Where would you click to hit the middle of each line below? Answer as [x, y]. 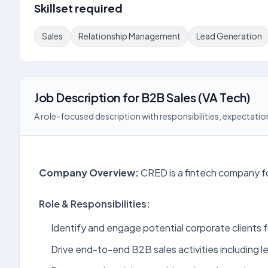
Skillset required [78, 8]
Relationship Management [130, 36]
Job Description [77, 97]
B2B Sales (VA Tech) [196, 97]
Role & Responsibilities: [95, 204]
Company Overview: [89, 173]
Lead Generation [229, 36]
